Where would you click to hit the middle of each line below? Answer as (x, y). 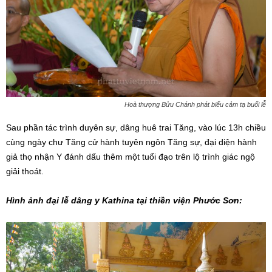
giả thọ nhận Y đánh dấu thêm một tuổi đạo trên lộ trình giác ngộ (131, 157)
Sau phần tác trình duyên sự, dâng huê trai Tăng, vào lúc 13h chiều (136, 128)
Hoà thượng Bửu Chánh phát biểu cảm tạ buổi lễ (195, 105)
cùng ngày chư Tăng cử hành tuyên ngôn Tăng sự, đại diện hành (131, 142)
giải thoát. (25, 172)
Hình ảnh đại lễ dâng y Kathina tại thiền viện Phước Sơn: (124, 201)
